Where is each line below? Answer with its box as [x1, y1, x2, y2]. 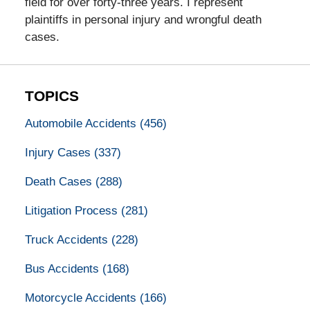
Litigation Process [24, 203, 121, 217]
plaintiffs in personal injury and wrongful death [24, 13, 262, 27]
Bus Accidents [24, 262, 102, 275]
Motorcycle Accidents [24, 291, 140, 304]
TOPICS [24, 88, 79, 105]
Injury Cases [24, 145, 94, 159]
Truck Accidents [24, 232, 111, 246]
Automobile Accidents [24, 116, 140, 130]
